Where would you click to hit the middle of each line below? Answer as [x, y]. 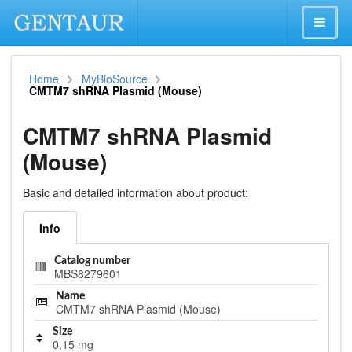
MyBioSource [114, 79]
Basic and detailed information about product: [136, 192]
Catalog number [92, 260]
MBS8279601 [88, 273]
